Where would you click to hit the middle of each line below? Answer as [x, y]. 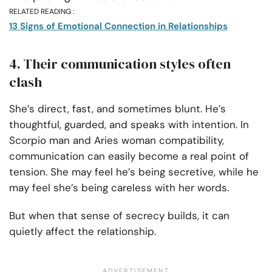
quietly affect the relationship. [83, 232]
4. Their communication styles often [120, 64]
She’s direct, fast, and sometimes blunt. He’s [117, 109]
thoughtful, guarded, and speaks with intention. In [129, 125]
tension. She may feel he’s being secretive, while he [134, 172]
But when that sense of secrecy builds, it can [119, 216]
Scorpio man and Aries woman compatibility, [117, 141]
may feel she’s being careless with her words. [119, 188]
